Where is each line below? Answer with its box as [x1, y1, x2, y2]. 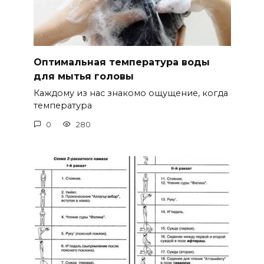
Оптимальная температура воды [33, 56, 210, 68]
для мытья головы [33, 70, 134, 82]
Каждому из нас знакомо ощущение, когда [33, 88, 228, 99]
